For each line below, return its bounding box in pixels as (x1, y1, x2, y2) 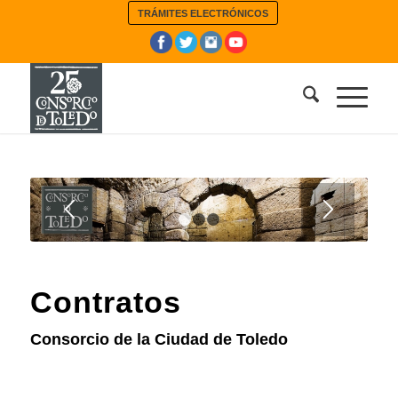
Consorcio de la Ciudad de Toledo (29, 330, 288, 349)
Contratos (29, 285, 181, 320)
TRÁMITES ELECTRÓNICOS (138, 8, 269, 19)
